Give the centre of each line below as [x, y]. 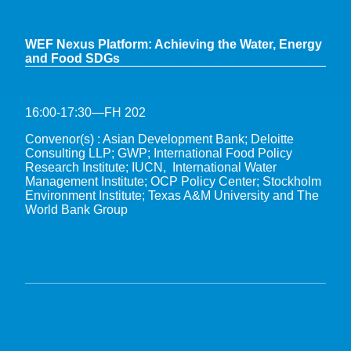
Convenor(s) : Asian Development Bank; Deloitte [159, 139]
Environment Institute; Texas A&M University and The [172, 195]
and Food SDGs [72, 58]
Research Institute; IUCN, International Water [151, 167]
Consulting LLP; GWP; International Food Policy [159, 153]
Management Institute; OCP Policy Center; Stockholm [173, 181]
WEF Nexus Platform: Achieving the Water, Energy [174, 44]
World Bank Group [76, 209]
